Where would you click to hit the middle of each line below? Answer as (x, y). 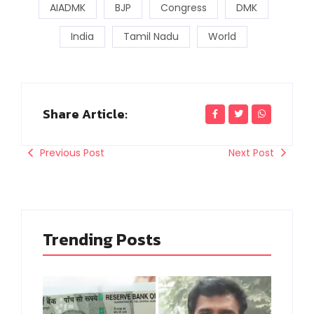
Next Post (251, 152)
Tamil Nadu (151, 36)
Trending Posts (102, 239)
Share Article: (85, 114)
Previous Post (72, 152)
